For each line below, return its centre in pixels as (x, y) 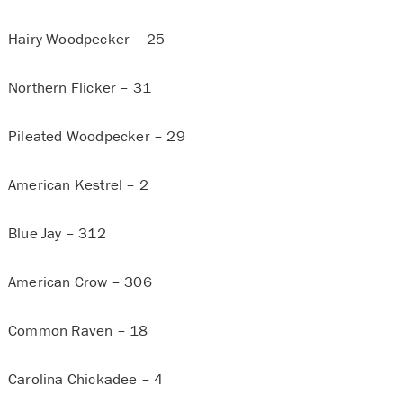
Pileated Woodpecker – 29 (96, 136)
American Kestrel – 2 (78, 185)
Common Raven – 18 (78, 331)
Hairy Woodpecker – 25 (86, 39)
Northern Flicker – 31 (80, 88)
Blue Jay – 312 (57, 233)
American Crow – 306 (80, 282)
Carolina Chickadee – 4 (85, 379)
